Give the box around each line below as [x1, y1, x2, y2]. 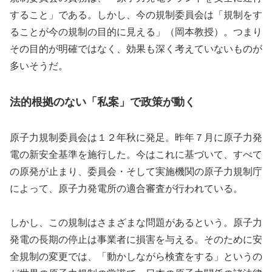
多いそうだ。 [10, 61, 68, 72]
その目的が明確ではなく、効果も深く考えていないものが [10, 44, 262, 55]
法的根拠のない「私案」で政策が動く [10, 95, 195, 108]
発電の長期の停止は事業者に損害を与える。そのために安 [10, 234, 262, 245]
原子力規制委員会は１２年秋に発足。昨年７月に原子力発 [10, 132, 262, 143]
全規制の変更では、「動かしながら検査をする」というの [10, 251, 262, 262]
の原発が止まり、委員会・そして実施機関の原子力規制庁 [10, 166, 262, 177]
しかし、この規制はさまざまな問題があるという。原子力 [10, 217, 262, 228]
